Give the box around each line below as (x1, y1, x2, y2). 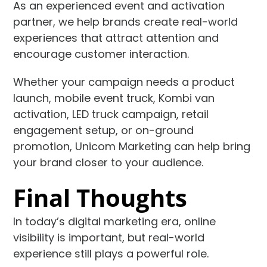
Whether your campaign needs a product (13, 74, 235, 89)
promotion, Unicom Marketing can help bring (13, 138, 251, 154)
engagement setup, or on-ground (13, 122, 194, 138)
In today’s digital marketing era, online (13, 213, 216, 229)
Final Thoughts (13, 181, 188, 214)
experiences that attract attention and (13, 30, 219, 45)
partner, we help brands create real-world (13, 14, 238, 29)
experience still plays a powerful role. (13, 246, 209, 261)
